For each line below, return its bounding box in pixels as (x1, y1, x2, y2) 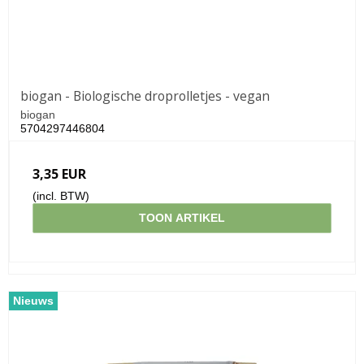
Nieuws (13, 293, 54, 307)
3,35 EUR (32, 164, 86, 183)
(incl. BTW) (32, 188, 89, 202)
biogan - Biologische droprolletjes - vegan (20, 86, 270, 105)
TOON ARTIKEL (139, 210, 225, 224)
